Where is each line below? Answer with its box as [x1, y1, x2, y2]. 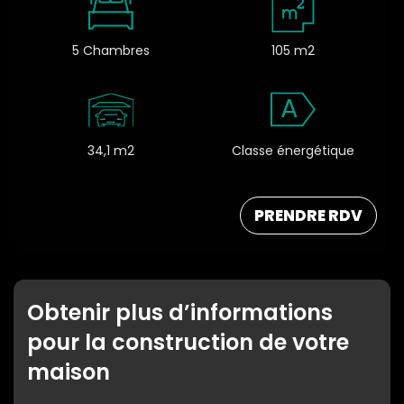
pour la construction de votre [27, 327, 349, 357]
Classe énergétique [231, 142, 354, 160]
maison [27, 357, 110, 387]
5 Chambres [72, 41, 151, 60]
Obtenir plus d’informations [27, 298, 333, 327]
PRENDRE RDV [254, 205, 363, 226]
